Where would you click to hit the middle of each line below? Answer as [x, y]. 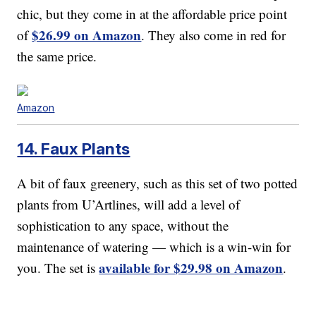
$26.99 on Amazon [87, 35]
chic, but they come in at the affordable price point [152, 14]
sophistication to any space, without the [123, 226]
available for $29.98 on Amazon [191, 268]
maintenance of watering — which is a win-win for [154, 247]
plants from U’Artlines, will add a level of [129, 205]
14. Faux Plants [74, 149]
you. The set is [58, 268]
